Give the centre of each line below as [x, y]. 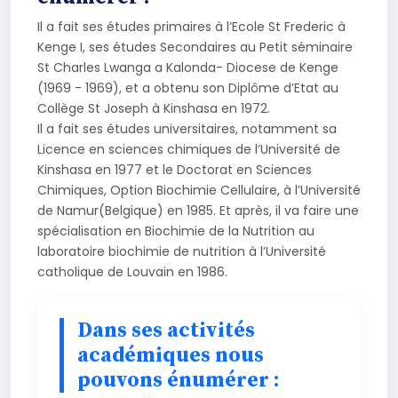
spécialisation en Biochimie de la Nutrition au [176, 231]
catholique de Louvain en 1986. [132, 271]
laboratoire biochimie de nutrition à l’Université [182, 251]
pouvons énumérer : [178, 380]
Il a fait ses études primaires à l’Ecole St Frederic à [191, 26]
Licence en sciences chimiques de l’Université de [189, 149]
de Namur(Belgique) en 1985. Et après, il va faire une [198, 210]
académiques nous [171, 355]
